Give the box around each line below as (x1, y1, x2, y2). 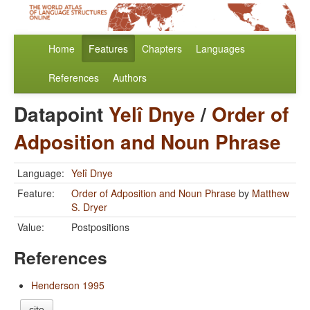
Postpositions (71, 220, 129, 235)
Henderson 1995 (31, 278, 104, 293)
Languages (196, 42, 245, 56)
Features (89, 42, 128, 56)
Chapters (142, 42, 182, 56)
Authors (113, 71, 147, 85)
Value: (17, 220, 44, 235)
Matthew (252, 186, 289, 201)
